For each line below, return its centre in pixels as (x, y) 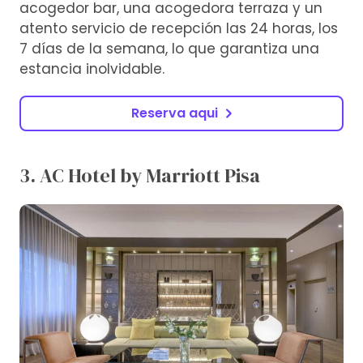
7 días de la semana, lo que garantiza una (169, 49)
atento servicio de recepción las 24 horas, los (179, 29)
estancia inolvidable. (92, 69)
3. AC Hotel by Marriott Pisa (140, 176)
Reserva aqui (174, 113)
